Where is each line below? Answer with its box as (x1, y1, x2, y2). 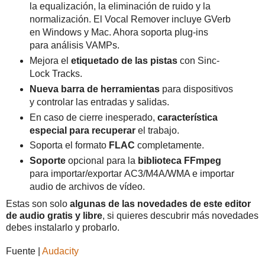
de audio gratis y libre (6, 211, 102, 221)
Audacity (42, 246, 79, 257)
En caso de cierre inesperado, (29, 112, 157, 122)
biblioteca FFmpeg (137, 156, 221, 166)
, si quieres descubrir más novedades (102, 211, 258, 221)
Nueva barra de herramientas (29, 83, 160, 94)
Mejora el (29, 55, 71, 66)
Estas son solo (6, 199, 67, 209)
